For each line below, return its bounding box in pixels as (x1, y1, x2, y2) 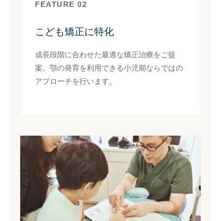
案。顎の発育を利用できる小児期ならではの (35, 64, 183, 72)
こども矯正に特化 (35, 26, 114, 37)
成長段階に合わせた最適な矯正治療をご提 (35, 50, 176, 59)
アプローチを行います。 (35, 77, 116, 85)
